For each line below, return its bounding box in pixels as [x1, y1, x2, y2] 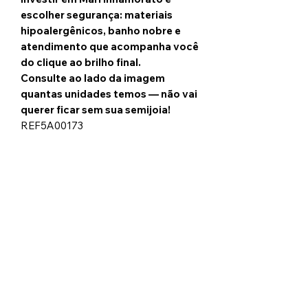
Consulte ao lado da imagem [21, 71, 165, 85]
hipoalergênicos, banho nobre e [21, 24, 181, 38]
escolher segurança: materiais [21, 8, 173, 22]
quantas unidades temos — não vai [21, 87, 197, 101]
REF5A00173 [21, 119, 83, 133]
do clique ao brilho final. [21, 56, 141, 69]
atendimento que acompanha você [21, 40, 199, 54]
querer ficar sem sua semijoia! [21, 103, 170, 117]
